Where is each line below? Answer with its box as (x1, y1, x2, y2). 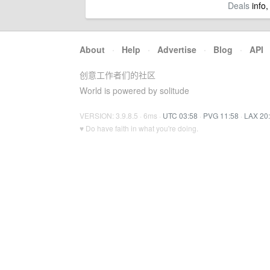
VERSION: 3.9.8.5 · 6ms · (80, 110, 163, 121)
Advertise (157, 43, 196, 55)
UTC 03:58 (163, 110, 198, 121)
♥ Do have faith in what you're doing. (80, 123, 198, 133)
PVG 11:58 (203, 110, 239, 121)
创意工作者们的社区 (80, 69, 155, 81)
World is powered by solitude (80, 84, 189, 96)
